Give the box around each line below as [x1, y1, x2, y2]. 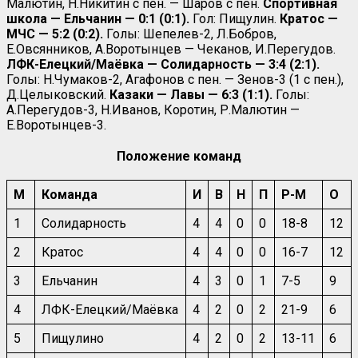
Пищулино [42, 330, 104, 346]
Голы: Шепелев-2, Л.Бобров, [103, 26, 276, 42]
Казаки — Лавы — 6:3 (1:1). [109, 86, 276, 102]
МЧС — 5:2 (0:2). [6, 26, 103, 42]
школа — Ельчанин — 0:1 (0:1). [6, 10, 189, 26]
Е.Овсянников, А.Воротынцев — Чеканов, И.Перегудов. [6, 41, 336, 57]
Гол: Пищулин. [189, 10, 280, 26]
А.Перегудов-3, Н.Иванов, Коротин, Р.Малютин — [6, 101, 300, 117]
